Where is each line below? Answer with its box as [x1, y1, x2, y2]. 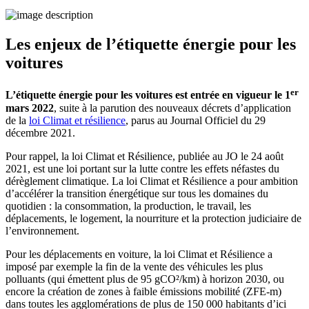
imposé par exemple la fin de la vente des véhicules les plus [6, 260, 263, 272]
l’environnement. [6, 224, 82, 237]
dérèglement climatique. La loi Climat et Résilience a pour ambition [6, 175, 298, 187]
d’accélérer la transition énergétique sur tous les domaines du [6, 187, 268, 199]
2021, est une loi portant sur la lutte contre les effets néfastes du [6, 162, 279, 175]
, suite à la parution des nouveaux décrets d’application [54, 101, 291, 114]
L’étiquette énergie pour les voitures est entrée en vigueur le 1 [6, 89, 290, 101]
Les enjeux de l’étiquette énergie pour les [6, 35, 296, 54]
